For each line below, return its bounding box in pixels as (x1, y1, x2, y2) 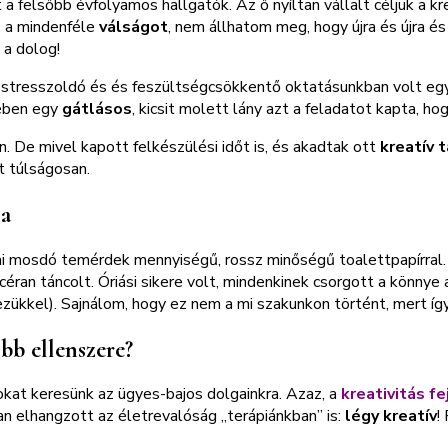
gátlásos (62, 97, 132, 120)
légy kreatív (345, 405, 437, 428)
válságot (99, 15, 168, 38)
